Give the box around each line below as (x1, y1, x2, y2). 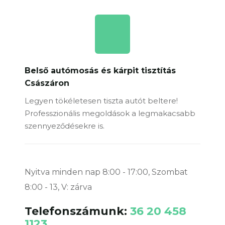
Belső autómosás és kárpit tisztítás (25, 66, 176, 76)
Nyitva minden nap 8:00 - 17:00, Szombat (25, 167, 188, 177)
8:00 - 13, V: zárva (25, 182, 92, 192)
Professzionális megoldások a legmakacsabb (25, 108, 195, 119)
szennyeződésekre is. (25, 121, 104, 131)
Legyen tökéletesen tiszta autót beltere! (25, 96, 178, 106)
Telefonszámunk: (25, 204, 130, 218)
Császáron (25, 78, 69, 88)
